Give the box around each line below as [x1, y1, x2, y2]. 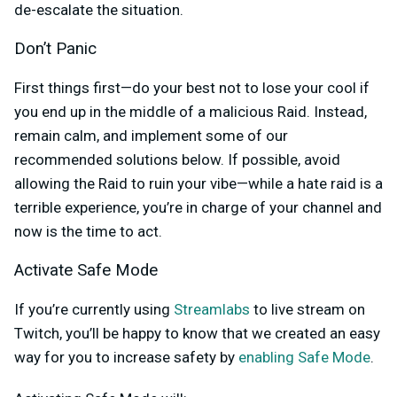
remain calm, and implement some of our [14, 127, 288, 145]
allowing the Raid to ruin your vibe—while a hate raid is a [14, 175, 383, 193]
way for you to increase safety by [14, 348, 238, 367]
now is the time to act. [14, 222, 162, 241]
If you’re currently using [14, 300, 174, 319]
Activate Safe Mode [14, 261, 158, 281]
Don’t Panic [14, 39, 101, 59]
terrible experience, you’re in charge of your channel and [14, 198, 382, 217]
